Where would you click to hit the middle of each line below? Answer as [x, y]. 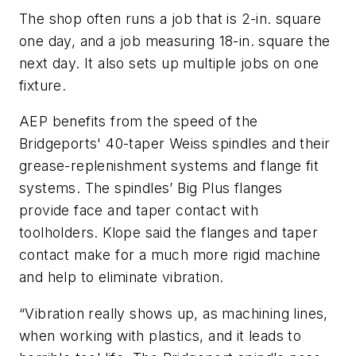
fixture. [43, 85]
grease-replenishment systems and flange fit [169, 166]
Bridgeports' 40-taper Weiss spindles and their [175, 144]
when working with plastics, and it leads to [161, 335]
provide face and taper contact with [139, 211]
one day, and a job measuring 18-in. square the [175, 41]
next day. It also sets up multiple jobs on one [169, 63]
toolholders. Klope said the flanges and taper [168, 233]
